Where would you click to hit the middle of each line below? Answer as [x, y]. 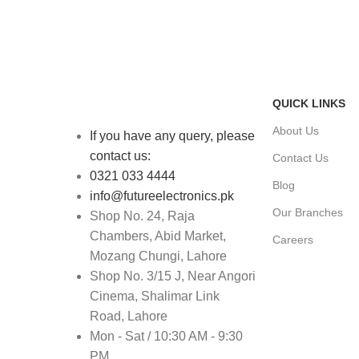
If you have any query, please [172, 136]
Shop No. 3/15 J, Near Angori [173, 276]
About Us [296, 131]
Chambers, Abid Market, [158, 236]
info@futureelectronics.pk [162, 196]
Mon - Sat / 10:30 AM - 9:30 [166, 337]
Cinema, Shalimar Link [155, 296]
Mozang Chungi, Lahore [158, 256]
